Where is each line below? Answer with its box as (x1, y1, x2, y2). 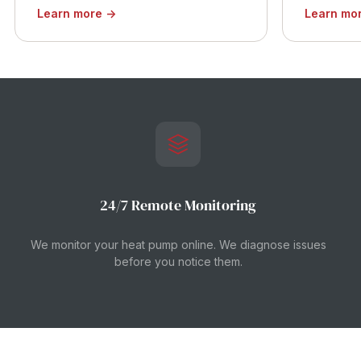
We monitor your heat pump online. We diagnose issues (30, 238, 326, 251)
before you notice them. (114, 255, 243, 268)
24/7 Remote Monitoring (100, 195, 256, 215)
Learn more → (37, 6, 116, 20)
